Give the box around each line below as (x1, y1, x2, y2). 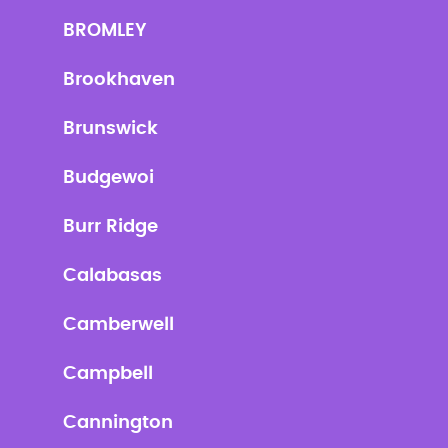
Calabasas (62, 267, 162, 285)
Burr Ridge (62, 218, 158, 236)
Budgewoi (62, 169, 154, 187)
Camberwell (62, 316, 174, 334)
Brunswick (62, 120, 158, 138)
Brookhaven (62, 71, 175, 89)
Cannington (62, 414, 173, 432)
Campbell (62, 365, 153, 383)
